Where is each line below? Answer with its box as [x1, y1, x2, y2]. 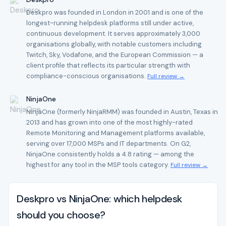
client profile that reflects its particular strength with [26, 61, 190, 70]
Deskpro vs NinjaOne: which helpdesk [17, 192, 183, 205]
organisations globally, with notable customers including [26, 40, 202, 48]
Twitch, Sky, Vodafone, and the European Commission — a [26, 50, 203, 59]
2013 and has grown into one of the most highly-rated [26, 118, 193, 127]
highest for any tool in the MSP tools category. [26, 160, 171, 169]
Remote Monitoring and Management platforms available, [26, 129, 205, 137]
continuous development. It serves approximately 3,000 [26, 29, 200, 38]
